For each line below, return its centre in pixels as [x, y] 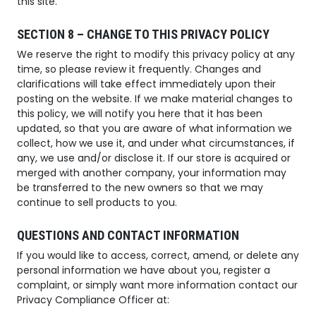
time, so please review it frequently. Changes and [139, 69]
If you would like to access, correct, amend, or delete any [158, 256]
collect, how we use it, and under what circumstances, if [156, 144]
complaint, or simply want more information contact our [157, 285]
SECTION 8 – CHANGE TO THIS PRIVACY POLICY [143, 35]
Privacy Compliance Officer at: [93, 300]
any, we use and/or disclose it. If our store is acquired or [154, 158]
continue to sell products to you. [97, 203]
